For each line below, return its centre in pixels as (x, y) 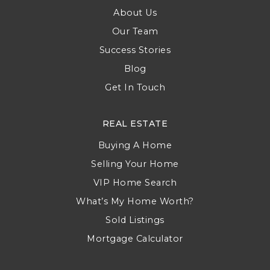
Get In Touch (135, 87)
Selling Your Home (135, 164)
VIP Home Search (135, 183)
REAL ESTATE (135, 124)
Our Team (135, 31)
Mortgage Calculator (135, 239)
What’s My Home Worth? (135, 201)
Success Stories (135, 50)
